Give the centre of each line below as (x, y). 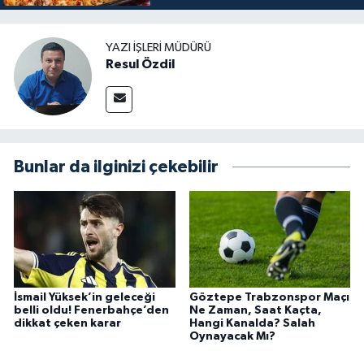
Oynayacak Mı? (232, 337)
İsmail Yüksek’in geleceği (84, 298)
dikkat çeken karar (67, 324)
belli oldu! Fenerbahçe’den (91, 311)
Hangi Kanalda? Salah (252, 324)
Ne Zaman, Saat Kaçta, (255, 311)
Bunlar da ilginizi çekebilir (116, 167)
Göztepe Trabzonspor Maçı (269, 298)
